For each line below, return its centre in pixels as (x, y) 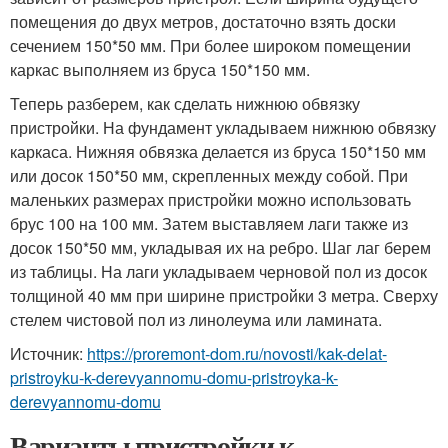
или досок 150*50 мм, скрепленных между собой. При (209, 175)
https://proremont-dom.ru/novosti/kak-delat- (237, 353)
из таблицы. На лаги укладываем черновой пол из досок (218, 271)
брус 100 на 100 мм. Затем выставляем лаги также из (209, 223)
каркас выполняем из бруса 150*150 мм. (160, 69)
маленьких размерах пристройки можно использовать (210, 199)
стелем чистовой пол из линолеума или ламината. (196, 319)
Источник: (48, 353)
